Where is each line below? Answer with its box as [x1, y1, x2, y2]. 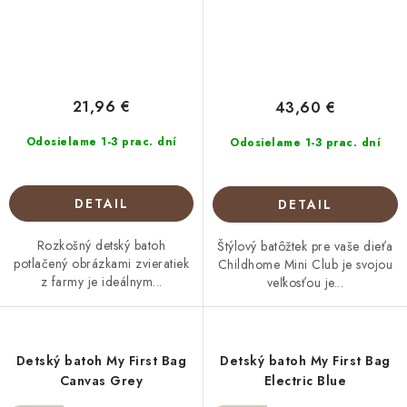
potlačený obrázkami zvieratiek [14, 253, 189, 273]
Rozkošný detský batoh [36, 235, 166, 254]
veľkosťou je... [266, 273, 344, 292]
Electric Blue [263, 372, 347, 390]
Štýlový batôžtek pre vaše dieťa [217, 237, 393, 255]
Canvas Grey [59, 372, 144, 390]
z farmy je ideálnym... [40, 272, 163, 291]
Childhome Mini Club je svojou [217, 255, 393, 273]
